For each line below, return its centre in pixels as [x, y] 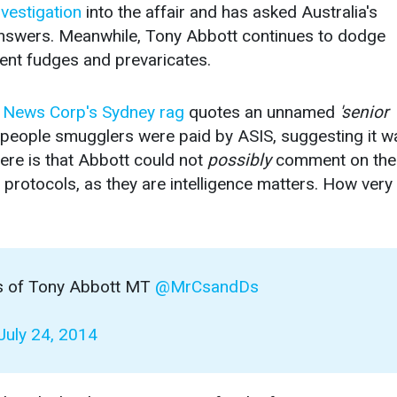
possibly [239, 160]
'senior [364, 113]
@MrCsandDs [207, 287]
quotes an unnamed [262, 113]
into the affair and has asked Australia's [230, 12]
